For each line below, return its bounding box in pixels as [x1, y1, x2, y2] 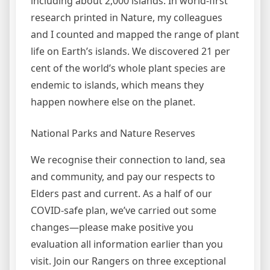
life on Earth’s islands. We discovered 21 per [31, 45, 230, 58]
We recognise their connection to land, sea [31, 153, 225, 166]
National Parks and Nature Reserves [31, 127, 195, 140]
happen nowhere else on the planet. [31, 95, 195, 108]
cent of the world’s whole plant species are [31, 61, 225, 75]
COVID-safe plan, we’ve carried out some [31, 204, 216, 217]
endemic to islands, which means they [31, 78, 204, 92]
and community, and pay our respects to [31, 170, 215, 183]
